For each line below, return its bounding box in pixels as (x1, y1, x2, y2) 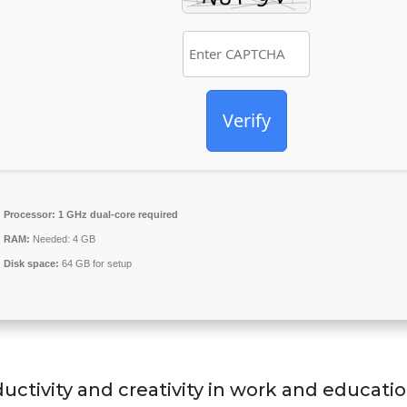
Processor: (4, 209, 55, 220)
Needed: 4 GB (30, 233, 95, 244)
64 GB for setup (59, 258, 132, 269)
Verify (222, 108, 271, 133)
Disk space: (4, 258, 59, 269)
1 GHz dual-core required (55, 209, 178, 220)
